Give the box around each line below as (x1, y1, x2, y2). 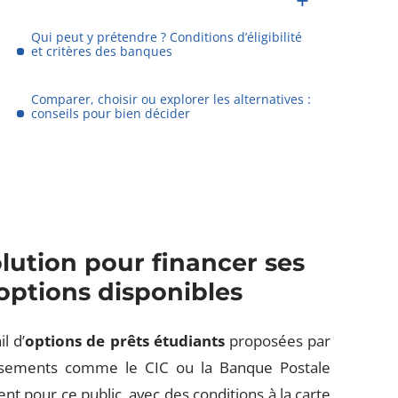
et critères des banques (31, 43, 173, 60)
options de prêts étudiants (25, 330, 225, 351)
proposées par (224, 330, 331, 351)
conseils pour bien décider (31, 105, 191, 122)
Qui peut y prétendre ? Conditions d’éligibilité (31, 28, 303, 45)
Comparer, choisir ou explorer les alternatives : (31, 91, 312, 107)
